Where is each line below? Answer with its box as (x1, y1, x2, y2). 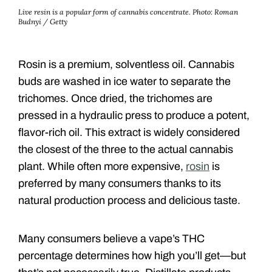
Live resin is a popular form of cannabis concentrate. (18, 7, 191, 16)
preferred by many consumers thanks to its (18, 177, 221, 189)
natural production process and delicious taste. (18, 194, 240, 206)
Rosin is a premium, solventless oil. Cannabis (18, 58, 234, 70)
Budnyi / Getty (18, 16, 67, 26)
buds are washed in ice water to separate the (18, 75, 231, 87)
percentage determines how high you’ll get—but (18, 249, 246, 262)
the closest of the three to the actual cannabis (18, 143, 233, 155)
